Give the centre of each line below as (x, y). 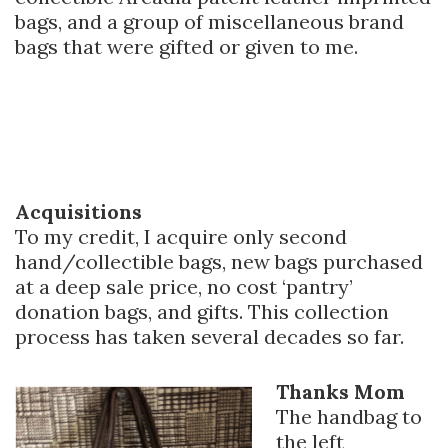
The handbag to (349, 417)
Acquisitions (78, 212)
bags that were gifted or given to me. (186, 47)
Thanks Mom (340, 392)
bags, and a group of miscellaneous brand (209, 22)
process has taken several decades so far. (209, 337)
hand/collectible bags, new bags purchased (219, 262)
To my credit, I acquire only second (181, 237)
